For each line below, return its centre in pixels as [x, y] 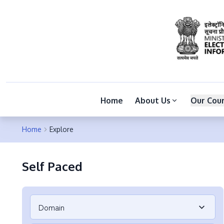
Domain [51, 207]
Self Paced [52, 166]
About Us [152, 100]
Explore [61, 129]
